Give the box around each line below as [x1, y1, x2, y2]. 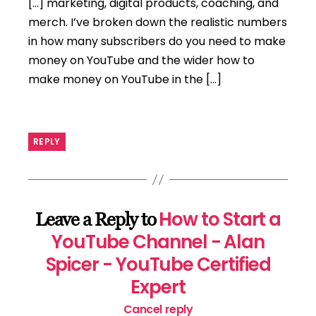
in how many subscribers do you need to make [28, 33, 286, 50]
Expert [130, 274, 186, 300]
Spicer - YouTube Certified [45, 252, 271, 278]
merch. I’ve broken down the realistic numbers [28, 14, 287, 31]
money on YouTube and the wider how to [28, 52, 255, 69]
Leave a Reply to [35, 209, 159, 231]
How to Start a [159, 207, 281, 233]
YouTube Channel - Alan [51, 229, 265, 255]
